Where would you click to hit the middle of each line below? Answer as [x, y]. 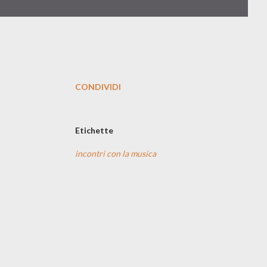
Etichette [94, 130]
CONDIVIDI [98, 87]
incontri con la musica [116, 153]
